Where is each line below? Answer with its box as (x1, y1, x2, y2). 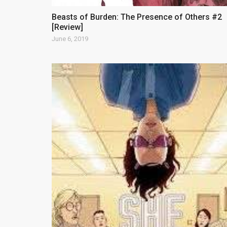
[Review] (52, 22, 83, 32)
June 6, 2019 (52, 35, 88, 43)
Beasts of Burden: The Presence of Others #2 (52, 12, 222, 22)
